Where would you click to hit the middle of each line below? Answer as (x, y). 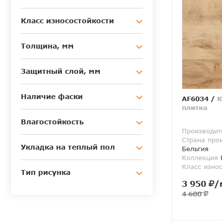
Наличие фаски (52, 97)
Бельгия (195, 149)
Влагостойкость (52, 122)
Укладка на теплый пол (68, 147)
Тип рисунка (46, 172)
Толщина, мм (47, 46)
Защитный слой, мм (61, 71)
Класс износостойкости (67, 21)
